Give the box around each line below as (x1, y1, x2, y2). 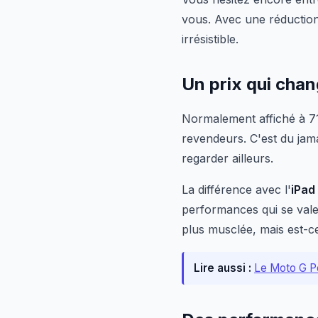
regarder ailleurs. (182, 151, 273, 165)
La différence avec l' (182, 182, 291, 197)
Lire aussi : (194, 261, 251, 275)
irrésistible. (182, 32, 238, 46)
